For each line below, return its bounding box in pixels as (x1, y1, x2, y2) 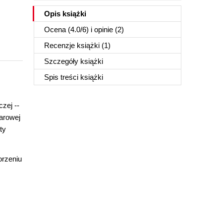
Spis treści (44, 73, 80, 81)
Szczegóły (44, 57, 80, 65)
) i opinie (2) (86, 25, 124, 34)
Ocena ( (44, 25, 70, 34)
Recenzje (44, 41, 77, 50)
